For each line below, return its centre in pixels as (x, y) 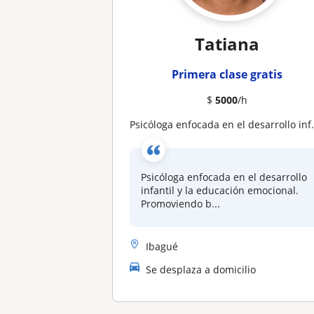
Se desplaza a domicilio (201, 269)
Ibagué (162, 246)
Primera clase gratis (227, 74)
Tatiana (227, 44)
